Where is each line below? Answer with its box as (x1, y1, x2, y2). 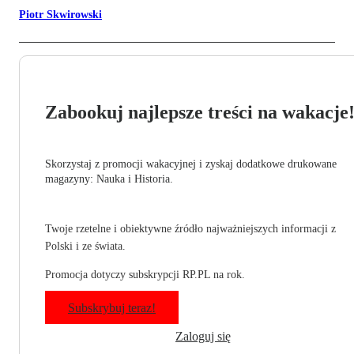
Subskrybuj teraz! (68, 301, 156, 315)
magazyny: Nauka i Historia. (45, 173, 173, 186)
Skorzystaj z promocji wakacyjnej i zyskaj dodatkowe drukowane (45, 158, 337, 171)
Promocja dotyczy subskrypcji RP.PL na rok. (45, 269, 245, 281)
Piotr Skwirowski (19, 9, 102, 21)
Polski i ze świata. (45, 240, 126, 253)
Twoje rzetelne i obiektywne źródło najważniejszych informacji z (45, 223, 336, 235)
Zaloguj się (175, 330, 231, 344)
